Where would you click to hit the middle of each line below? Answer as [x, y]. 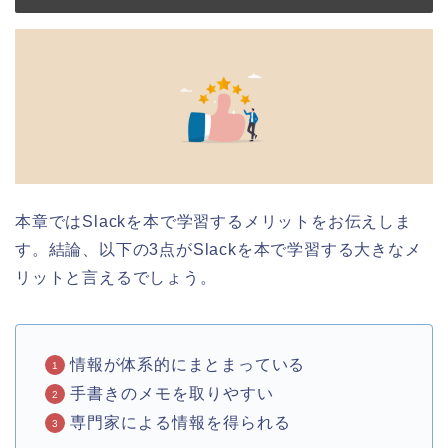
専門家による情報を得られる [180, 423]
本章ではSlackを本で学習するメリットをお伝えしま [213, 222]
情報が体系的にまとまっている [188, 365]
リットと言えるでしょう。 [116, 278]
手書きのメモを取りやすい [172, 394]
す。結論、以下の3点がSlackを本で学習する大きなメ [218, 250]
